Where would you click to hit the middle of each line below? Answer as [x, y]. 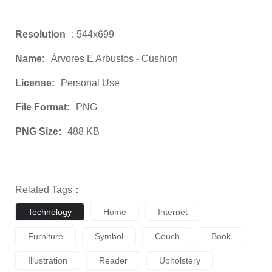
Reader [113, 261]
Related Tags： [49, 190]
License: [35, 83]
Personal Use [90, 83]
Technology [50, 212]
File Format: [42, 107]
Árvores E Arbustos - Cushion [114, 59]
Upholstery [180, 261]
